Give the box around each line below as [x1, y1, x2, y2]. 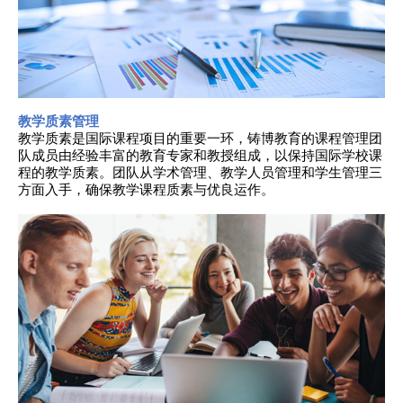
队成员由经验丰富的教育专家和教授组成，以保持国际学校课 [18, 147, 382, 163]
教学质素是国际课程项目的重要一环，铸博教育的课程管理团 [18, 130, 382, 146]
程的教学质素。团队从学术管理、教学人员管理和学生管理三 [18, 164, 382, 180]
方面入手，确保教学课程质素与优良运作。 [18, 181, 274, 197]
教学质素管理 [18, 112, 99, 129]
